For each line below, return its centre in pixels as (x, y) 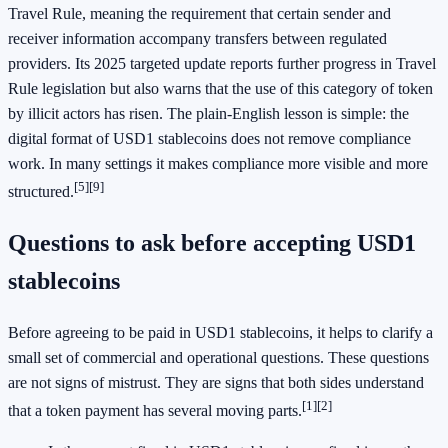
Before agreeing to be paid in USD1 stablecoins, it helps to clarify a (220, 332)
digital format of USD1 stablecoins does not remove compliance (209, 138)
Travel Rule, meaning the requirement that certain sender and (199, 13)
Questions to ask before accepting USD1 (212, 242)
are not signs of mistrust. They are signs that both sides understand (216, 382)
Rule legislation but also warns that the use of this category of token (220, 88)
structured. (41, 191)
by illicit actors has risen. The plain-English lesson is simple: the (208, 113)
